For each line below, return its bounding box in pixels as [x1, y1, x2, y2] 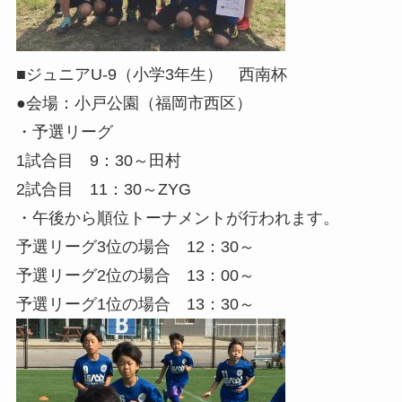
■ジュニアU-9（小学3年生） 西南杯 [15, 65, 287, 83]
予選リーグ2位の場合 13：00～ [15, 266, 255, 284]
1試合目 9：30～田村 [15, 151, 181, 170]
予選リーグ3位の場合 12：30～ [15, 237, 255, 256]
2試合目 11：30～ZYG [15, 179, 191, 198]
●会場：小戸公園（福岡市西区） [15, 93, 252, 112]
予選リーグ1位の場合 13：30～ [15, 294, 255, 313]
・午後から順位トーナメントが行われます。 [15, 208, 339, 227]
